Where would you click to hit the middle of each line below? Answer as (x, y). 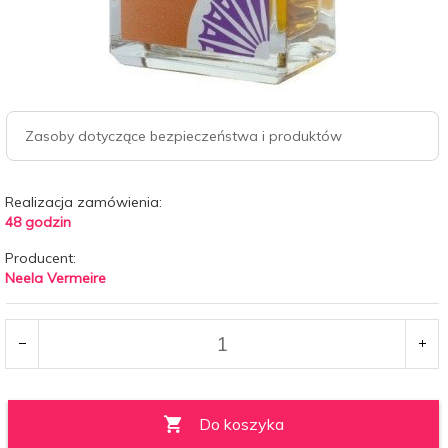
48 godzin (38, 221)
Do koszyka (241, 423)
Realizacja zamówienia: (83, 201)
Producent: (40, 257)
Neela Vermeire (55, 277)
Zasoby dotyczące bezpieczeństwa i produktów (183, 135)
